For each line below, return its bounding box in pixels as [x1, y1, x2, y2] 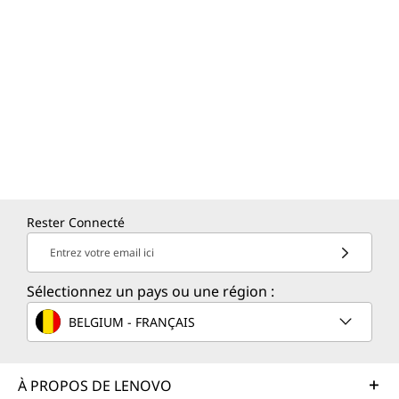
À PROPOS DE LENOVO [18, 376, 172, 395]
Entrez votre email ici [50, 245, 154, 260]
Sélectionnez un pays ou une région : [27, 281, 274, 301]
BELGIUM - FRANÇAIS [69, 313, 195, 330]
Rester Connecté [27, 214, 125, 231]
